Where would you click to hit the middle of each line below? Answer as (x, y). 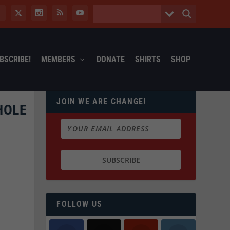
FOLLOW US (80, 204)
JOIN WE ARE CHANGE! (101, 101)
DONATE (110, 59)
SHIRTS (148, 59)
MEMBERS (58, 59)
